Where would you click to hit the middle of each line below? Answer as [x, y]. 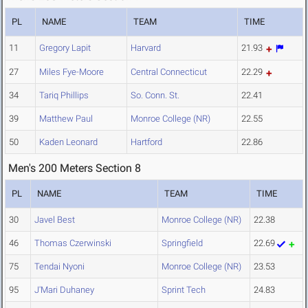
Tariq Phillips [64, 96]
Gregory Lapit [65, 48]
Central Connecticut [169, 72]
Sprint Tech [184, 290]
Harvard [146, 48]
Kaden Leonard [68, 142]
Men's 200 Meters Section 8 [75, 168]
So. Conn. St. [155, 96]
